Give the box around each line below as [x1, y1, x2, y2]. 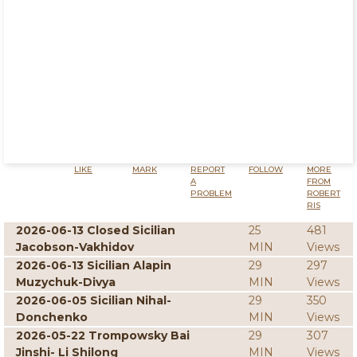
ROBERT [307, 188, 340, 198]
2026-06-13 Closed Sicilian [16, 223, 175, 237]
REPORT [190, 164, 225, 175]
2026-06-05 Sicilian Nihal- [16, 293, 171, 308]
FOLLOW [249, 164, 283, 175]
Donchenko [16, 310, 88, 324]
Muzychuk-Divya [16, 275, 116, 289]
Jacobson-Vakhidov [16, 240, 134, 254]
